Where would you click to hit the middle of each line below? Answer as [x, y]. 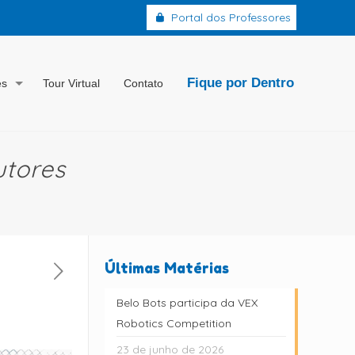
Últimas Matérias [166, 268]
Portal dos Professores [229, 17]
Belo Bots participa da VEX [187, 303]
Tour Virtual [71, 83]
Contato [143, 83]
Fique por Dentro [240, 83]
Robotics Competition [174, 323]
